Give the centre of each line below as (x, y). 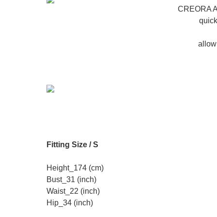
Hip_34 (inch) (70, 203)
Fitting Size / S (72, 145)
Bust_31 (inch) (71, 179)
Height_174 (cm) (75, 168)
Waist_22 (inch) (73, 191)
